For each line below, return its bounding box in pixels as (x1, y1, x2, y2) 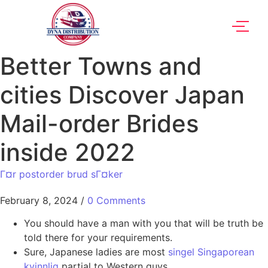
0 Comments (87, 194, 145, 207)
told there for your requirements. (24, 232, 172, 244)
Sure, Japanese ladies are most (24, 246, 168, 258)
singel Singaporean (168, 246, 254, 258)
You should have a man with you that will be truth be (24, 217, 263, 230)
